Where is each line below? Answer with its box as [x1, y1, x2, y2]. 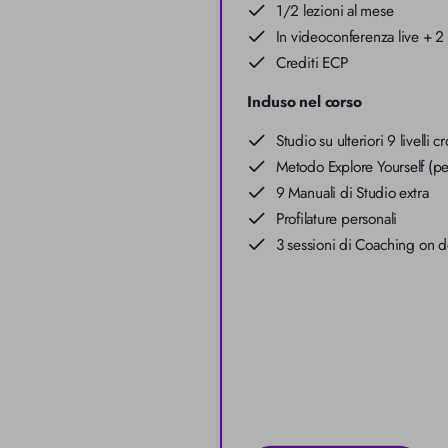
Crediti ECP [275, 51, 348, 75]
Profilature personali [275, 207, 397, 231]
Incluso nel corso [247, 89, 362, 113]
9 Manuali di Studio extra [275, 181, 429, 205]
